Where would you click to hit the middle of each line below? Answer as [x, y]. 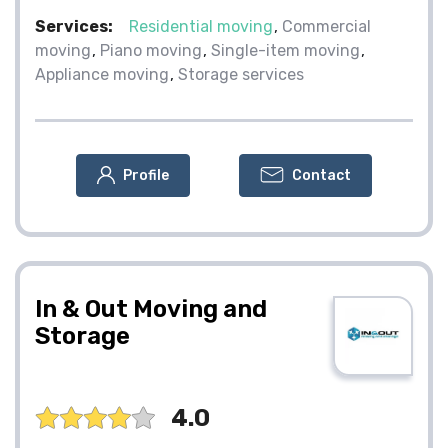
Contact [321, 175]
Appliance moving [102, 74]
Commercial [326, 26]
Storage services [241, 74]
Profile [146, 175]
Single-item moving [285, 50]
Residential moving [201, 26]
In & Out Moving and [151, 308]
